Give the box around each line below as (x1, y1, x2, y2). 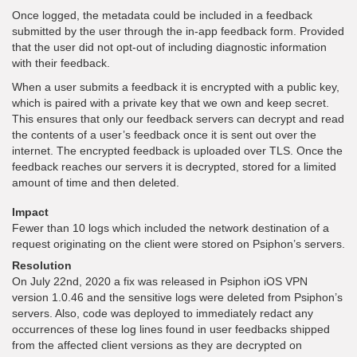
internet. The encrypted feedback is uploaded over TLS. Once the (12, 144, 343, 157)
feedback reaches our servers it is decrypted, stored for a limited (12, 160, 336, 173)
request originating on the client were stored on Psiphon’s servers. (12, 237, 345, 250)
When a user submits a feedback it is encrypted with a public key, (12, 80, 339, 93)
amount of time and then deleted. (12, 176, 179, 189)
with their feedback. (12, 57, 110, 69)
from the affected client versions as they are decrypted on (12, 339, 302, 351)
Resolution (12, 259, 72, 272)
